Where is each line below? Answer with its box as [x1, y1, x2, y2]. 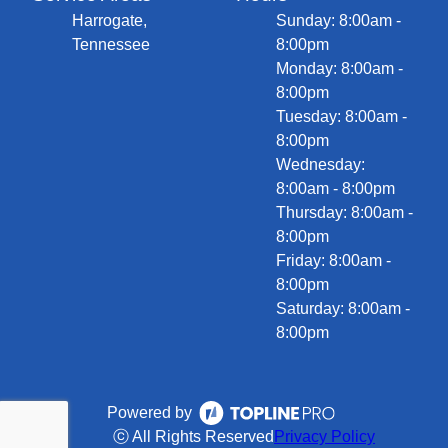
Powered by [106, 403, 192, 421]
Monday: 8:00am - [276, 59, 403, 77]
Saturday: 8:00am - [276, 299, 410, 317]
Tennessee [72, 35, 150, 53]
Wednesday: [276, 155, 365, 173]
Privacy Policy [274, 427, 375, 445]
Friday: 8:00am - [276, 251, 391, 269]
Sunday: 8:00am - [276, 11, 401, 29]
